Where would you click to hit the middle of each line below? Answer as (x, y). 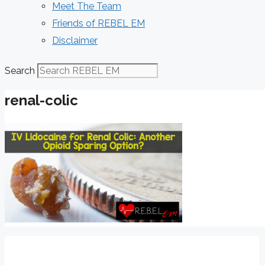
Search (20, 71)
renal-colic (41, 100)
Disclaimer (75, 41)
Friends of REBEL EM (98, 23)
